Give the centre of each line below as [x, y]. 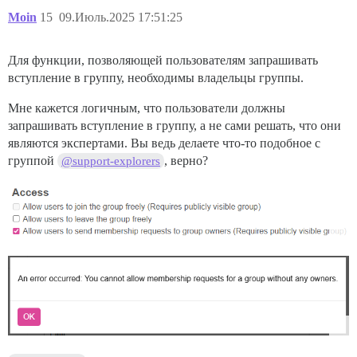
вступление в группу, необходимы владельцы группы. [156, 77]
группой [33, 160]
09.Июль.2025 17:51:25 [121, 17]
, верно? [186, 160]
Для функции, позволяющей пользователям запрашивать [163, 60]
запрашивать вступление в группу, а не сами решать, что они [175, 125]
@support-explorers [111, 161]
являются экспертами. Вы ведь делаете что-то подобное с [164, 143]
